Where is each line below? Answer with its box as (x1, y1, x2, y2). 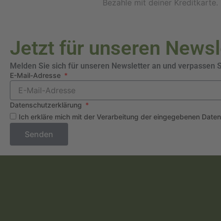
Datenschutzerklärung (10, 100, 84, 109)
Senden (25, 129, 53, 139)
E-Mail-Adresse (10, 71, 63, 79)
